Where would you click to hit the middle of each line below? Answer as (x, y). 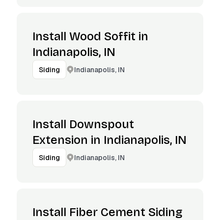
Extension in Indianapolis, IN (110, 140)
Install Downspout (83, 124)
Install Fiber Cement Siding (108, 212)
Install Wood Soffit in (90, 36)
